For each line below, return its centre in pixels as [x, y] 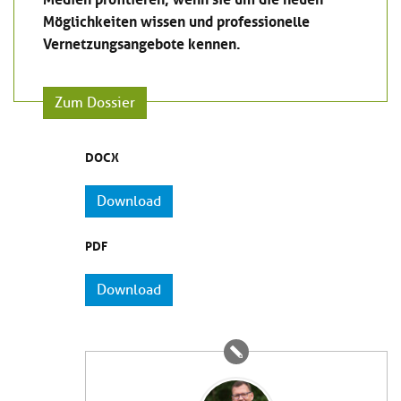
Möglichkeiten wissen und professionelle [176, 19]
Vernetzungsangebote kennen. [142, 42]
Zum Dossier [95, 102]
